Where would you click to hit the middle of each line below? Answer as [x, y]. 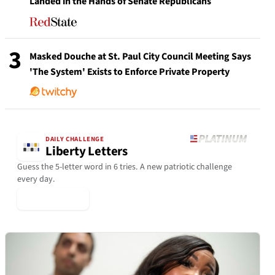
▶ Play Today [53, 199]
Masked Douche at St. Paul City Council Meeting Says [140, 56]
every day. [36, 179]
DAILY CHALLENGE [75, 139]
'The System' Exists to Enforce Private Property [130, 72]
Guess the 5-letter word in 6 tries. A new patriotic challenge [125, 167]
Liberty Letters [87, 152]
